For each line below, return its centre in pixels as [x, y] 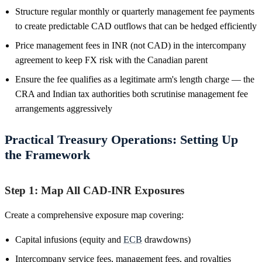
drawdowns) [166, 239]
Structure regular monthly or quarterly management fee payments [135, 11]
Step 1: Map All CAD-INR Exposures [94, 190]
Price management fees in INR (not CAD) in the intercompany [131, 45]
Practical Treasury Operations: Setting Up [121, 139]
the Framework [47, 154]
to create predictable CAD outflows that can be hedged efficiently [136, 26]
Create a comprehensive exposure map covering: [94, 215]
